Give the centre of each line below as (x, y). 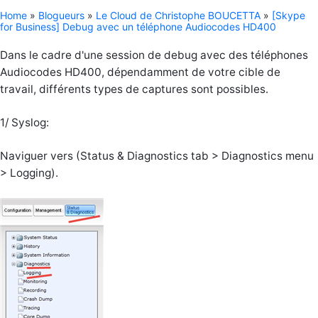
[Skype (289, 15)
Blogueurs (61, 15)
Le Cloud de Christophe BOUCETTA (178, 15)
